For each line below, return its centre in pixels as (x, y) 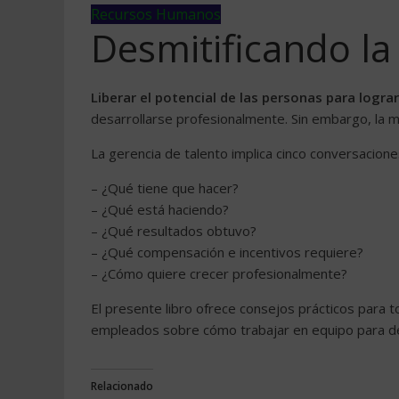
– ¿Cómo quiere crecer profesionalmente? (219, 273)
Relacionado (122, 386)
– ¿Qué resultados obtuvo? (174, 231)
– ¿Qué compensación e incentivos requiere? (227, 252)
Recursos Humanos (156, 14)
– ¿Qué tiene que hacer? (165, 188)
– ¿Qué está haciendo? (160, 209)
